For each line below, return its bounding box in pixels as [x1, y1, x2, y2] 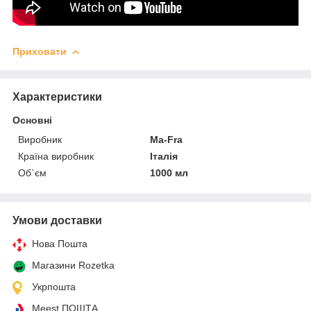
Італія [150, 150, 178, 162]
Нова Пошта [32, 237, 87, 249]
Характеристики [12, 90, 102, 103]
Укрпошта [32, 280, 76, 292]
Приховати [12, 45, 67, 57]
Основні [12, 114, 52, 126]
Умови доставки [12, 214, 102, 226]
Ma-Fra [150, 133, 183, 145]
